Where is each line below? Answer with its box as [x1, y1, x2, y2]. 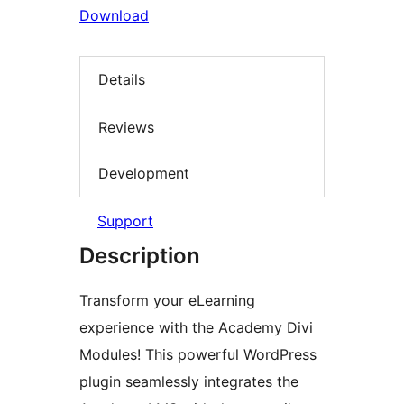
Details [98, 70, 145, 89]
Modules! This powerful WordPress [79, 344, 317, 363]
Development [98, 164, 189, 183]
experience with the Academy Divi [79, 317, 313, 336]
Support [97, 211, 153, 230]
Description [79, 242, 200, 269]
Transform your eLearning [79, 290, 255, 309]
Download [79, 6, 149, 24]
